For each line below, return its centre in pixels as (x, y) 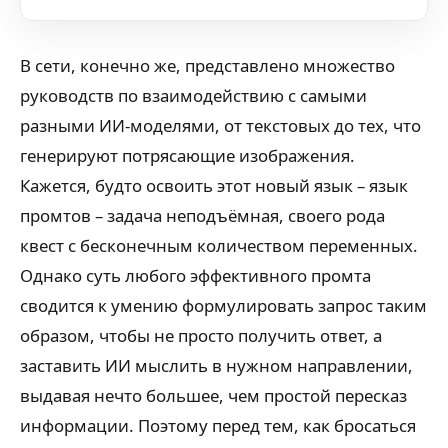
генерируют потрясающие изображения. (187, 155)
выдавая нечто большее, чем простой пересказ (213, 395)
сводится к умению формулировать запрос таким (223, 305)
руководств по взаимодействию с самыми (193, 95)
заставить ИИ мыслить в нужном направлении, (216, 365)
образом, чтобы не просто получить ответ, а (201, 335)
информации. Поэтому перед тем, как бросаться (218, 425)
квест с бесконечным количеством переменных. (219, 245)
